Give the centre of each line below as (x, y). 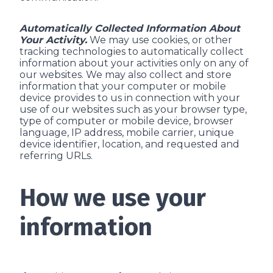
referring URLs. (56, 156)
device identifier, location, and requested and (129, 144)
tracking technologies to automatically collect (132, 51)
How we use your (113, 198)
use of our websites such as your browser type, (133, 109)
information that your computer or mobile (123, 86)
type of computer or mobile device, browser (126, 121)
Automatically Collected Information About (130, 28)
